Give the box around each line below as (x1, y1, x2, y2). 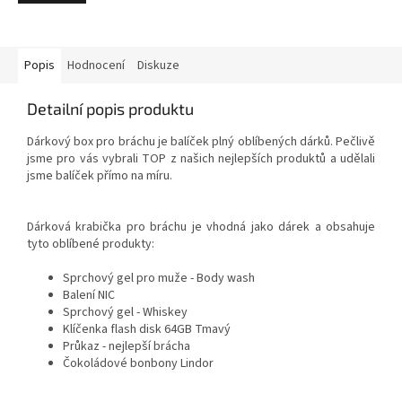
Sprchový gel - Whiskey (63, 302, 188, 321)
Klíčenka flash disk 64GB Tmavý (63, 319, 231, 338)
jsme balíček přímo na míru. (27, 166, 172, 185)
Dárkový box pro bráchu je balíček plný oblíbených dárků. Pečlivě (27, 132, 375, 151)
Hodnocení (67, 56, 125, 74)
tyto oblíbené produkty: (27, 234, 154, 253)
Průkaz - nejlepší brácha (63, 336, 190, 355)
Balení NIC (63, 285, 115, 304)
